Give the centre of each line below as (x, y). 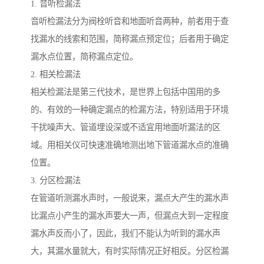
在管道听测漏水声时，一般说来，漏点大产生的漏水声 (130, 198)
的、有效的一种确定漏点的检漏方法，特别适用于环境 (130, 110)
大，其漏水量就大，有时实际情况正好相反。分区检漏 (130, 251)
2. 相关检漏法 (56, 75)
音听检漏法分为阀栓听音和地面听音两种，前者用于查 (130, 22)
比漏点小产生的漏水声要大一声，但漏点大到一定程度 (130, 216)
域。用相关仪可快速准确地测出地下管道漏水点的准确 (130, 145)
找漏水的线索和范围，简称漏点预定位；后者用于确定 (130, 39)
